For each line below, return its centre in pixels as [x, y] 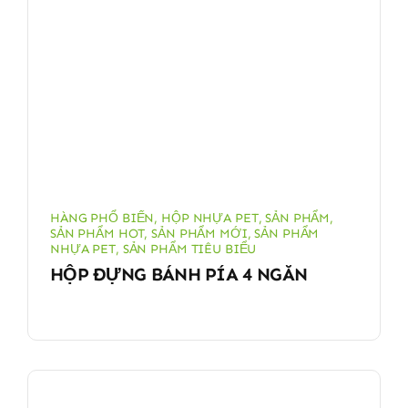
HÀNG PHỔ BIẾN [102, 218]
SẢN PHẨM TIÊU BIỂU [189, 249]
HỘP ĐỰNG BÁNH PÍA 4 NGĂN [178, 274]
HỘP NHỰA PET [210, 218]
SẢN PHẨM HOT [97, 233]
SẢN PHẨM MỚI [199, 233]
